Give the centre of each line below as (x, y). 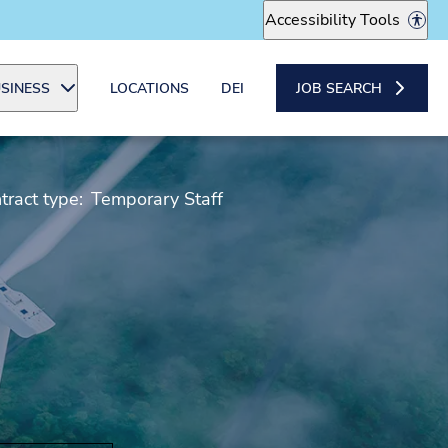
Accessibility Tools (332, 20)
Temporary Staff (156, 199)
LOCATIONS (149, 88)
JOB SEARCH (339, 88)
